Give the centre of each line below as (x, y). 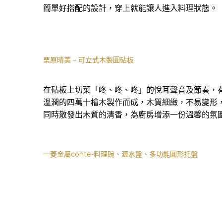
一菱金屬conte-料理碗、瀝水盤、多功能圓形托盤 (120, 154)
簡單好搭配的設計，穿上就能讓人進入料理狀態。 (130, 8)
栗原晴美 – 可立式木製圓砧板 (88, 60)
